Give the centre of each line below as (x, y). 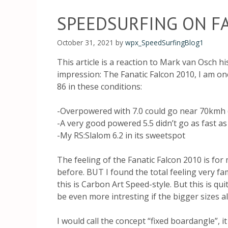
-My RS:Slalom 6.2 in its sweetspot (121, 135)
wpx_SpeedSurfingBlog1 (164, 42)
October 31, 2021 (85, 42)
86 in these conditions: (99, 86)
